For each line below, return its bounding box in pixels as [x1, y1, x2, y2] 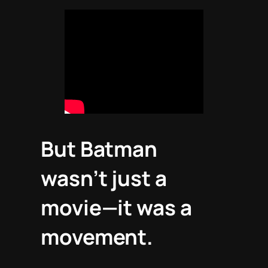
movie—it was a [41, 193, 192, 223]
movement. [41, 223, 154, 252]
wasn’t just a [41, 164, 167, 193]
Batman [80, 135, 158, 164]
